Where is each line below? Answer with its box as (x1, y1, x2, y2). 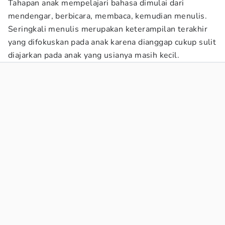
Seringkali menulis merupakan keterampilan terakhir (8, 24, 207, 35)
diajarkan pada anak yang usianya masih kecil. (8, 50, 179, 61)
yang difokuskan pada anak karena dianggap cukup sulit (8, 37, 216, 48)
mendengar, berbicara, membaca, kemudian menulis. (8, 11, 207, 22)
